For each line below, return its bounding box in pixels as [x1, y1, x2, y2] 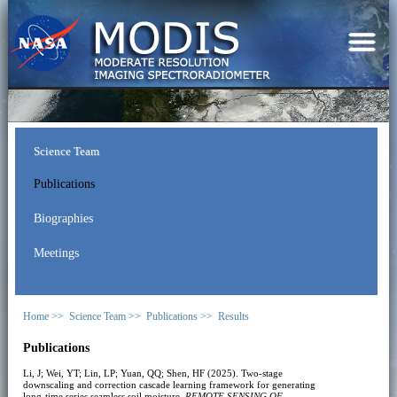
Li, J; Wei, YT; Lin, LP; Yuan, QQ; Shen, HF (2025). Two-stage [22, 367, 283, 378]
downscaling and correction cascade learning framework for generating [22, 378, 315, 390]
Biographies [33, 211, 93, 225]
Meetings [33, 245, 79, 260]
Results [217, 309, 249, 323]
